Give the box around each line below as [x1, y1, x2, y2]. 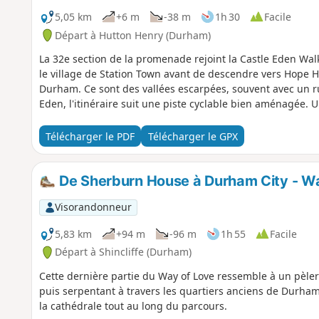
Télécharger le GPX [147, 129, 238, 143]
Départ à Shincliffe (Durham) [54, 245, 192, 259]
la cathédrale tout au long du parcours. [38, 299, 227, 313]
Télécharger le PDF [45, 129, 135, 143]
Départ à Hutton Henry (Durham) [54, 28, 211, 42]
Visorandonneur [54, 200, 132, 214]
